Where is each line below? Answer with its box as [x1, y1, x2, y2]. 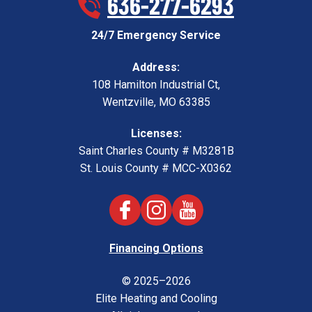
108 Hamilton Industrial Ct [92, 77, 218, 91]
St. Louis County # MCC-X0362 [80, 161, 232, 175]
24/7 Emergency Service [91, 28, 221, 42]
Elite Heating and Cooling [95, 291, 217, 305]
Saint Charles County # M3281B [78, 143, 234, 157]
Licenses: [130, 126, 182, 140]
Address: [132, 60, 180, 74]
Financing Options [109, 241, 203, 255]
